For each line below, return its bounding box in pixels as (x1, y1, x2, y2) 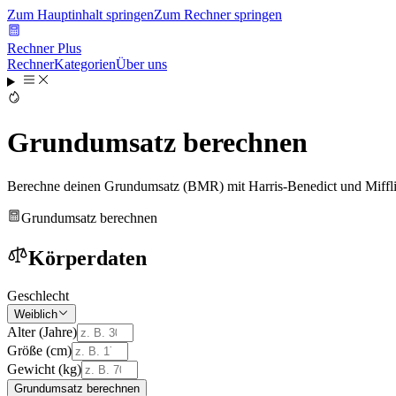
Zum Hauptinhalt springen (7, 7, 154, 22)
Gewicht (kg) (7, 362, 81, 377)
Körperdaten (28, 246, 147, 270)
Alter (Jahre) (7, 324, 77, 340)
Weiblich (14, 308, 57, 322)
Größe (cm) (7, 343, 72, 359)
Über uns (116, 57, 167, 72)
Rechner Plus (7, 41, 81, 56)
